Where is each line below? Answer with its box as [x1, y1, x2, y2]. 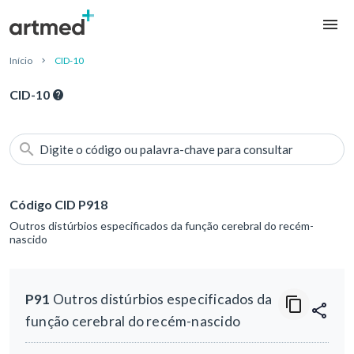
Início [9, 55, 32, 67]
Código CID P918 [9, 197, 107, 213]
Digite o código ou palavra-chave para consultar [40, 142, 293, 157]
